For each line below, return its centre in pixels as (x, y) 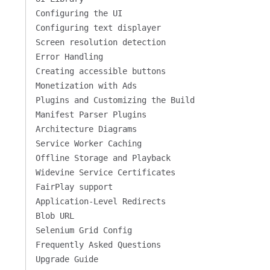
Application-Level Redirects (100, 201)
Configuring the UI (79, 13)
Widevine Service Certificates (105, 172)
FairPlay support (74, 187)
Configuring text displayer (98, 28)
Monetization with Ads (86, 86)
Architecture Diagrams (86, 129)
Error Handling (69, 57)
